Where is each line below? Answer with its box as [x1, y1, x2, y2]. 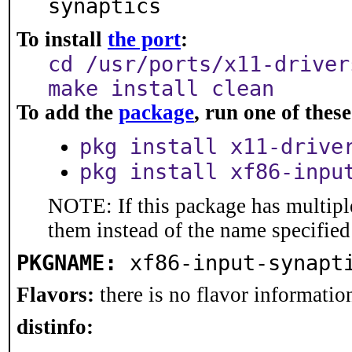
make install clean [48, 76, 274, 101]
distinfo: [16, 315, 93, 339]
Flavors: [16, 283, 94, 306]
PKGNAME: [16, 251, 117, 275]
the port [108, 27, 181, 51]
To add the [16, 101, 119, 124]
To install [16, 27, 108, 51]
